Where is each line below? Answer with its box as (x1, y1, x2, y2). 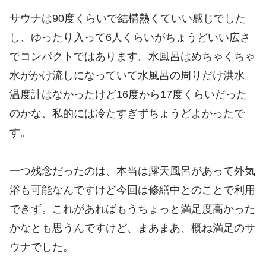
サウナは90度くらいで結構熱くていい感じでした (9, 12, 246, 25)
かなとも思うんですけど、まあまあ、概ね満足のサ (9, 221, 255, 234)
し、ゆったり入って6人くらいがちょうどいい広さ (9, 31, 251, 44)
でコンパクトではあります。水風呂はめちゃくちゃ (9, 50, 255, 63)
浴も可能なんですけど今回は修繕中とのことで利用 (9, 183, 255, 196)
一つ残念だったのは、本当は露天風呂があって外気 (9, 164, 255, 177)
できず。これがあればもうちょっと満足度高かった (9, 202, 255, 215)
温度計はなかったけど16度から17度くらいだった (9, 88, 247, 101)
